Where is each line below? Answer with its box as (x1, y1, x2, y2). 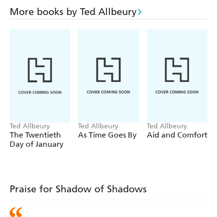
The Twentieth (10, 130, 61, 140)
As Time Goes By (78, 130, 137, 140)
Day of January (10, 139, 63, 149)
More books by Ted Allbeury (10, 6, 137, 18)
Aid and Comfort (146, 130, 207, 140)
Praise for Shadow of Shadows (10, 183, 147, 195)
